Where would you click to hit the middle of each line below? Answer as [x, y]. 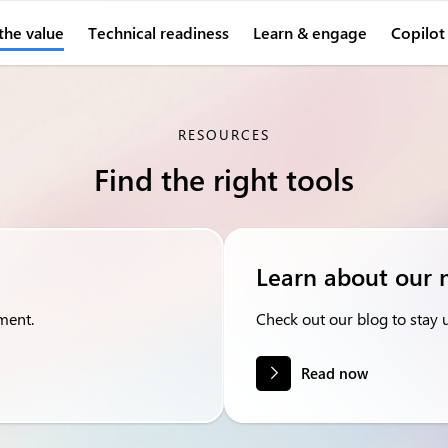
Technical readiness [158, 32]
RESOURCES [224, 134]
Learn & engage [309, 32]
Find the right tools [224, 179]
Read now [334, 373]
